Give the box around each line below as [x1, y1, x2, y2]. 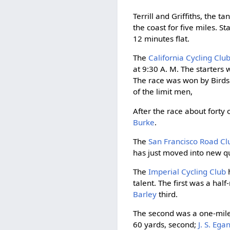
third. [157, 188, 178, 199]
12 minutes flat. [133, 33, 190, 44]
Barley [133, 188, 157, 199]
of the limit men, [133, 86, 193, 97]
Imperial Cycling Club [148, 166, 226, 177]
